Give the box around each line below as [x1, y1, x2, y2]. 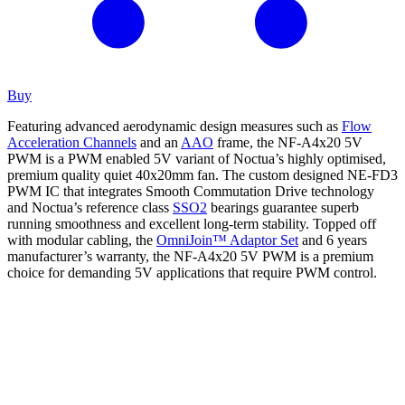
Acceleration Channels [7, 134, 137, 150]
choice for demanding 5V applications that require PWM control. [7, 264, 377, 280]
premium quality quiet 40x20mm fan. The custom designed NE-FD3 [7, 166, 398, 183]
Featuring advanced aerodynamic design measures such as [7, 118, 342, 134]
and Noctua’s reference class [7, 199, 173, 215]
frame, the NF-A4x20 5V [213, 134, 363, 150]
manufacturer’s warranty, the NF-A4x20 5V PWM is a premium [7, 248, 373, 264]
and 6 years [298, 231, 367, 248]
